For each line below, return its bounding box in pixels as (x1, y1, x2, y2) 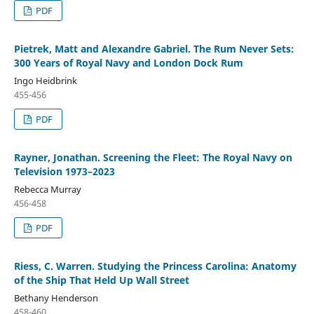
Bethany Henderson (13, 292, 98, 305)
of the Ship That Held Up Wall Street (13, 273, 189, 287)
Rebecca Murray (13, 183, 81, 196)
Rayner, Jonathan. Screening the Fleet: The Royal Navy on (13, 151, 292, 165)
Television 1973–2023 (13, 165, 115, 179)
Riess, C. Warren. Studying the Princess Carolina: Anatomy (13, 259, 296, 273)
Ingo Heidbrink (13, 74, 77, 88)
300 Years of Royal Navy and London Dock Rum (13, 56, 243, 70)
